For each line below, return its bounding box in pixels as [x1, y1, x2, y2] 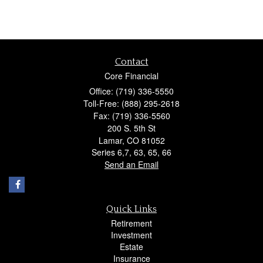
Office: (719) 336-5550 [89, 85, 174, 97]
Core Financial [104, 70, 159, 82]
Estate [120, 241, 143, 253]
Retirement [111, 217, 152, 230]
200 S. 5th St [107, 122, 156, 134]
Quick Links [106, 204, 157, 215]
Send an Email [104, 159, 159, 171]
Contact [114, 56, 149, 68]
